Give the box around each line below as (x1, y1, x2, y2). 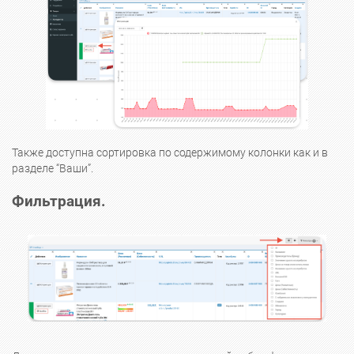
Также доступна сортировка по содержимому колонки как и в (12, 146, 328, 160)
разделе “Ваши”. (12, 162, 96, 176)
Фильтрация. (12, 192, 106, 211)
